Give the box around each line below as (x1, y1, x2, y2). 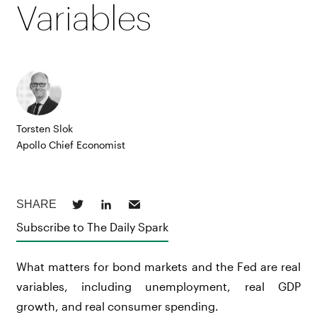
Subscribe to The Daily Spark (16, 220, 169, 234)
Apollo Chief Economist (16, 138, 126, 151)
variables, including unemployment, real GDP (16, 279, 301, 293)
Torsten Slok (16, 122, 74, 134)
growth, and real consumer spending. (16, 299, 219, 313)
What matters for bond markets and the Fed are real (16, 260, 301, 273)
